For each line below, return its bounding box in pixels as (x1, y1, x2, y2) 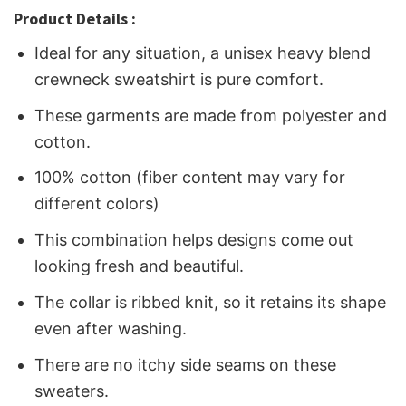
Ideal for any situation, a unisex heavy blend (34, 43, 372, 63)
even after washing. (34, 318, 188, 338)
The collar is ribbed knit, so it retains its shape (34, 292, 387, 312)
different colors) (34, 194, 160, 214)
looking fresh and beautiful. (34, 256, 245, 276)
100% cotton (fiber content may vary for (34, 168, 346, 188)
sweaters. (34, 381, 110, 401)
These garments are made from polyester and (34, 105, 388, 125)
